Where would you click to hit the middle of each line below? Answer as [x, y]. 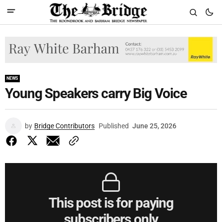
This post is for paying [111, 203]
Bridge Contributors [64, 126]
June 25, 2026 [154, 126]
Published [114, 126]
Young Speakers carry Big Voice [96, 93]
